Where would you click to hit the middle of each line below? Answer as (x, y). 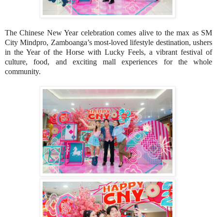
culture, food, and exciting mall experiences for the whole (108, 62)
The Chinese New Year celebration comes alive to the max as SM (108, 32)
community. (23, 71)
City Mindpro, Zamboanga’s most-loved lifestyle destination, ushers (108, 42)
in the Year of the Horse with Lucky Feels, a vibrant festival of (108, 52)
